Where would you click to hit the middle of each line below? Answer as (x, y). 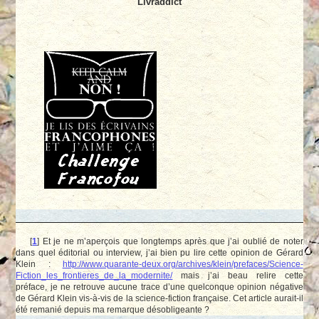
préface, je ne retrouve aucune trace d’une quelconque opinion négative (159, 286)
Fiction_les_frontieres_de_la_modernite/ (94, 275)
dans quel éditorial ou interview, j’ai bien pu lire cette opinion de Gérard (159, 252)
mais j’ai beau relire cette (238, 275)
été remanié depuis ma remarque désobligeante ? (113, 309)
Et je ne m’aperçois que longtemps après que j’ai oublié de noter (173, 241)
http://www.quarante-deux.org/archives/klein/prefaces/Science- (183, 263)
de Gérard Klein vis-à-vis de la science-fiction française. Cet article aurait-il (159, 298)
